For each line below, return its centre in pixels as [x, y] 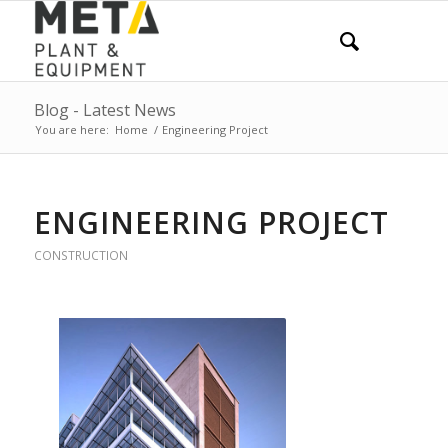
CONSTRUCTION [80, 255]
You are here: [71, 129]
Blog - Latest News [104, 110]
